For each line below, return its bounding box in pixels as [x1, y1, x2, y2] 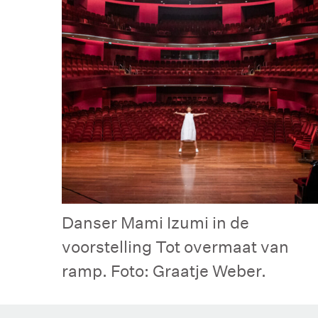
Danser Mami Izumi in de [62, 212, 249, 232]
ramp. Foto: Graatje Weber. [62, 261, 266, 280]
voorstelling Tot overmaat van [62, 236, 289, 256]
